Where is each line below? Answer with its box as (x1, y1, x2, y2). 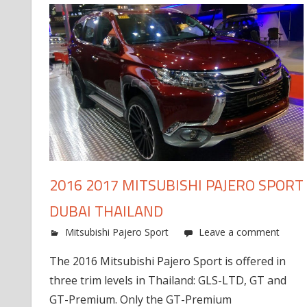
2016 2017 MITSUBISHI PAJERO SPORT (49, 173, 304, 197)
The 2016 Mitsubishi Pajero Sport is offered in (49, 254, 286, 269)
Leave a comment (198, 225, 280, 239)
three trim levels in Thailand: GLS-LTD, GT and (49, 273, 286, 288)
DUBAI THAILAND (49, 199, 163, 223)
